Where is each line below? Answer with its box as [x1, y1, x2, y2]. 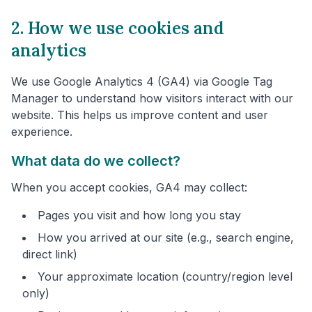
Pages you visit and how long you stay [38, 208, 241, 223]
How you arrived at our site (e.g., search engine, [38, 231, 294, 245]
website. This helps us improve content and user [11, 108, 268, 123]
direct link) [22, 247, 77, 262]
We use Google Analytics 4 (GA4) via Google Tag [11, 75, 272, 89]
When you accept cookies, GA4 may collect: [11, 180, 247, 195]
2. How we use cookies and [11, 17, 224, 40]
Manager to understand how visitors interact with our [11, 91, 293, 106]
